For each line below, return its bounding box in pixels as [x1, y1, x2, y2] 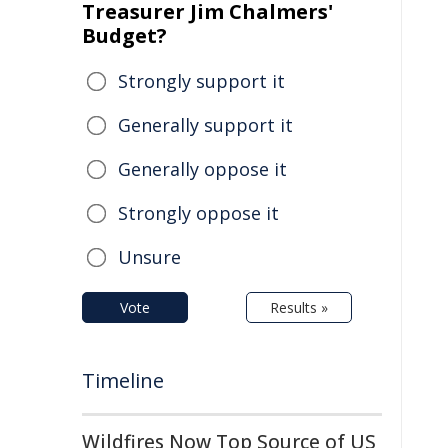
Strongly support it [118, 69, 285, 93]
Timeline [82, 367, 164, 394]
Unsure [118, 245, 181, 269]
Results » [270, 298, 328, 317]
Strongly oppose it [118, 201, 279, 225]
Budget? [82, 22, 167, 49]
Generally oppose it [118, 157, 287, 181]
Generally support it [118, 113, 293, 137]
